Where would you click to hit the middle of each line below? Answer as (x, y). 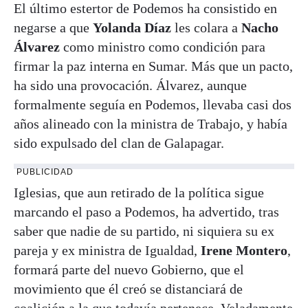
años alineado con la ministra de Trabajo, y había (151, 124)
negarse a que (53, 28)
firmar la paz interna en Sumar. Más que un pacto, (153, 66)
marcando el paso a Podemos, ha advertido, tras (146, 212)
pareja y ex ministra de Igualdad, (107, 251)
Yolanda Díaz (132, 28)
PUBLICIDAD (45, 172)
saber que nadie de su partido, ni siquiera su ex (144, 231)
